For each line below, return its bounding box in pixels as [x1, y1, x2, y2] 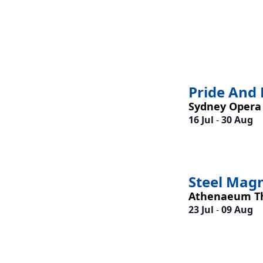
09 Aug [221, 203, 253, 216]
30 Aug [221, 113, 253, 126]
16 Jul [188, 113, 214, 126]
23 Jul [188, 203, 214, 216]
